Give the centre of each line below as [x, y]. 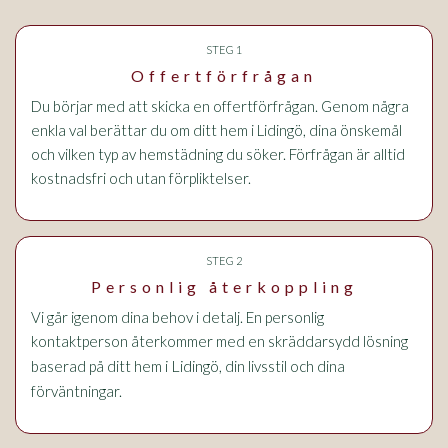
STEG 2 [224, 260]
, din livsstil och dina [282, 366]
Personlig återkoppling [224, 286]
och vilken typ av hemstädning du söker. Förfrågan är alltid [218, 154]
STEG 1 [224, 49]
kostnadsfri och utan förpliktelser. [141, 178]
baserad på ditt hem [98, 366]
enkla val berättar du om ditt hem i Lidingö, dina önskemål [216, 130]
